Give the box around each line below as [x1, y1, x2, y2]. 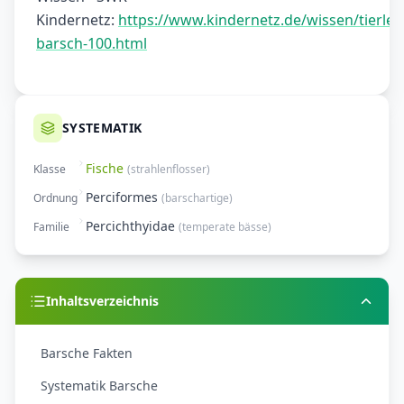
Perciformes [86, 188, 158, 207]
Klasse [33, 161, 66, 178]
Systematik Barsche [41, 377, 158, 395]
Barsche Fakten [41, 344, 133, 363]
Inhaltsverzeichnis [46, 292, 159, 310]
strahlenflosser [131, 161, 207, 178]
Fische [86, 160, 124, 178]
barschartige [165, 190, 229, 207]
